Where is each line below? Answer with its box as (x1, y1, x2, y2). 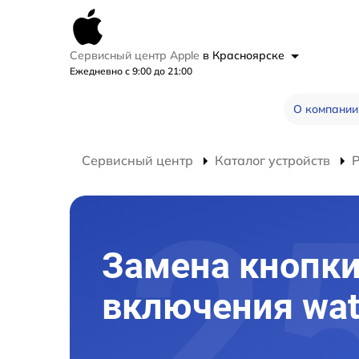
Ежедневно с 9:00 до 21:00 (70, 65, 192, 77)
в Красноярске (203, 48, 288, 63)
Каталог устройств (215, 152, 330, 168)
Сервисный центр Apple (70, 48, 203, 63)
